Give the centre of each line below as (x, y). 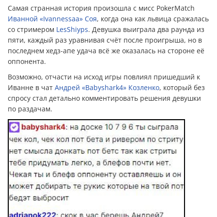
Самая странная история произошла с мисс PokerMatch (101, 8)
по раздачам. (30, 108)
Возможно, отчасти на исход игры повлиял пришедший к (104, 77)
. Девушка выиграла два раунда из (146, 29)
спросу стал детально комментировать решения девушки (104, 98)
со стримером (32, 29)
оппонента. (27, 61)
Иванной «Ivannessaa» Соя (52, 18)
